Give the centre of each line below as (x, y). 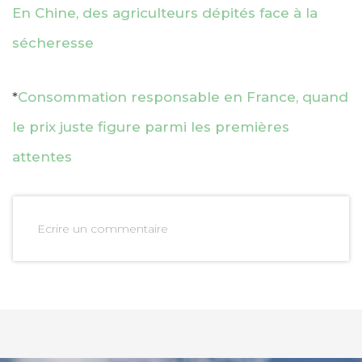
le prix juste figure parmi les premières (151, 126)
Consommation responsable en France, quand (183, 97)
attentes (42, 156)
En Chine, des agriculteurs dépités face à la (165, 13)
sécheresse (53, 42)
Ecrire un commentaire (103, 228)
